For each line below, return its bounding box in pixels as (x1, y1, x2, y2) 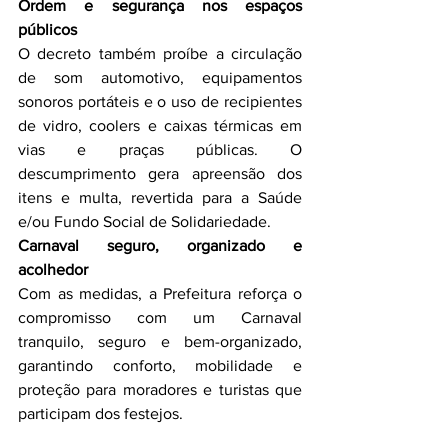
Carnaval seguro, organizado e (18, 237, 302, 254)
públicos (18, 21, 77, 38)
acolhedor (18, 261, 88, 278)
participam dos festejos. (18, 405, 183, 422)
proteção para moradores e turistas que (18, 381, 302, 398)
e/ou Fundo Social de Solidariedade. (18, 213, 271, 230)
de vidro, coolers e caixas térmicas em (18, 117, 302, 134)
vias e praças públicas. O (18, 141, 302, 158)
